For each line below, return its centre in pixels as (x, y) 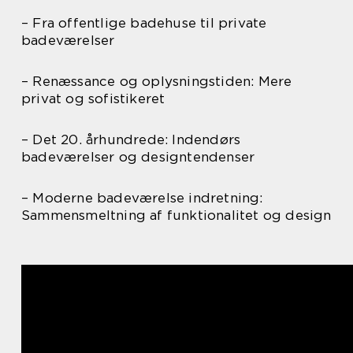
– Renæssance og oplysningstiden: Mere (157, 82)
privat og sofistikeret (93, 99)
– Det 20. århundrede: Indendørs (131, 140)
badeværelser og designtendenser (138, 157)
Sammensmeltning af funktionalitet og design (176, 216)
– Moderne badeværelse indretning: (142, 198)
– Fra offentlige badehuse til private (144, 23)
